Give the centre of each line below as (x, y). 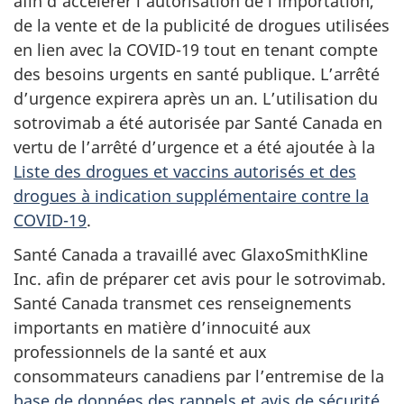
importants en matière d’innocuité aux (162, 327)
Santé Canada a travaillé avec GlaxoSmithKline (191, 254)
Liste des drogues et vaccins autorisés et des (185, 171)
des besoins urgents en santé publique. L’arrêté (197, 73)
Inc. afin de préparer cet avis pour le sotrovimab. (200, 279)
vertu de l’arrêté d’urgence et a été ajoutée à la (194, 147)
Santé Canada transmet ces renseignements (183, 303)
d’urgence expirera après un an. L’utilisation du (196, 98)
